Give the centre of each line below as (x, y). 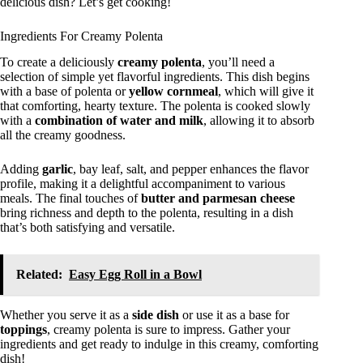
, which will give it (266, 92)
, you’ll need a (238, 62)
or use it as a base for (234, 315)
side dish (156, 315)
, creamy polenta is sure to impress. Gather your (169, 330)
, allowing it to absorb (259, 121)
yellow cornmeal (173, 92)
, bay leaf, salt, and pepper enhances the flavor (191, 169)
